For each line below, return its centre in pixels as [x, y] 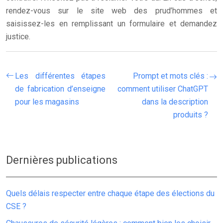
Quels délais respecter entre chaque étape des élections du [110, 193]
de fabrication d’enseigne [60, 89]
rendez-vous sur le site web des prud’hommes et [111, 11]
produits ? [191, 115]
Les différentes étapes [60, 76]
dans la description [175, 102]
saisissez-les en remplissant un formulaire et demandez [111, 24]
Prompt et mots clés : [170, 76]
